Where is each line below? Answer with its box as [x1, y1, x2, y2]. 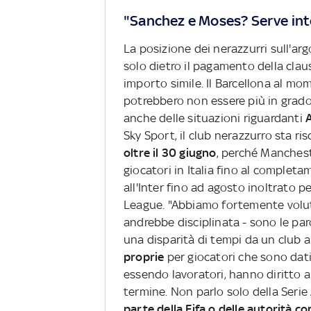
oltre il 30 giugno [124, 146, 217, 160]
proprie [124, 250, 167, 264]
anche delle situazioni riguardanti [124, 111, 305, 126]
